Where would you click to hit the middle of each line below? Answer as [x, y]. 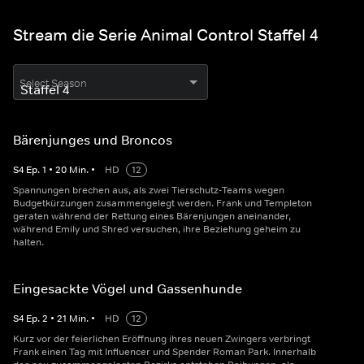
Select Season [53, 84]
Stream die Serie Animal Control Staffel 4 [166, 35]
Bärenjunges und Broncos [93, 140]
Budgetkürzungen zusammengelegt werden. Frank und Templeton [162, 204]
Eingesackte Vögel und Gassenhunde [128, 289]
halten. [28, 243]
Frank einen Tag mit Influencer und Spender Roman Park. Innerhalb [165, 352]
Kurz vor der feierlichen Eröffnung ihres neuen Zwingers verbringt [162, 339]
